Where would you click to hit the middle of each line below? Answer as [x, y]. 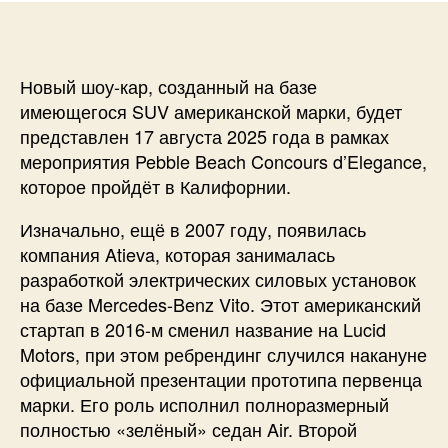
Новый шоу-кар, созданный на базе [168, 86]
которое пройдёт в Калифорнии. [155, 186]
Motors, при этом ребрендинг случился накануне [223, 354]
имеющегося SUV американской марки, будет [211, 111]
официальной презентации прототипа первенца [221, 379]
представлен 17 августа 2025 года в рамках [204, 136]
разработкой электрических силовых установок [218, 279]
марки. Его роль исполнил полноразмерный [204, 404]
